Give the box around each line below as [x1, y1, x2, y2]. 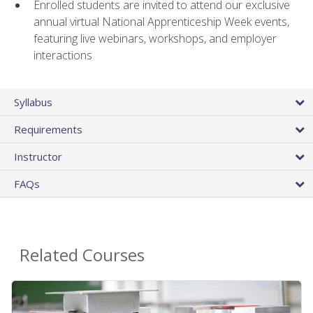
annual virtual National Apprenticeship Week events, [34, 14, 289, 30]
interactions [34, 48, 92, 64]
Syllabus [14, 95, 52, 110]
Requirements [14, 122, 82, 137]
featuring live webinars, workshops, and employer [34, 31, 277, 47]
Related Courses [20, 243, 145, 267]
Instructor [14, 150, 62, 164]
